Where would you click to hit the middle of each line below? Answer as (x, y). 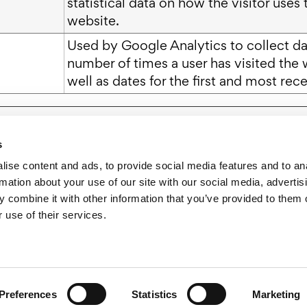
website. (93, 21)
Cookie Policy (275, 261)
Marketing (276, 294)
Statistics (155, 294)
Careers (137, 238)
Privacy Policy (197, 261)
